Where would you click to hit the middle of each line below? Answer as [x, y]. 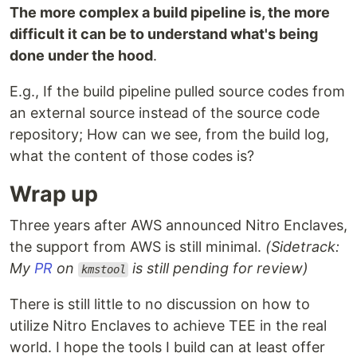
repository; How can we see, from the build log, [169, 135]
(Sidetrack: [302, 247]
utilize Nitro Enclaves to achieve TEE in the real [168, 326]
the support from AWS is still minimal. [137, 247]
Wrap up [54, 194]
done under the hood [81, 56]
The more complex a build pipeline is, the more [170, 13]
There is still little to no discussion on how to [160, 304]
